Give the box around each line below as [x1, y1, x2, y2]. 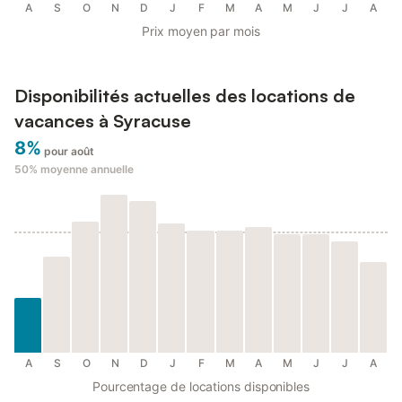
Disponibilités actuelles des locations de [14, 84, 355, 108]
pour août [44, 144, 95, 159]
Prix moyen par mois [142, 23, 260, 39]
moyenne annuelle [40, 162, 134, 177]
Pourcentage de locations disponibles [92, 379, 310, 395]
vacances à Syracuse [14, 109, 191, 133]
